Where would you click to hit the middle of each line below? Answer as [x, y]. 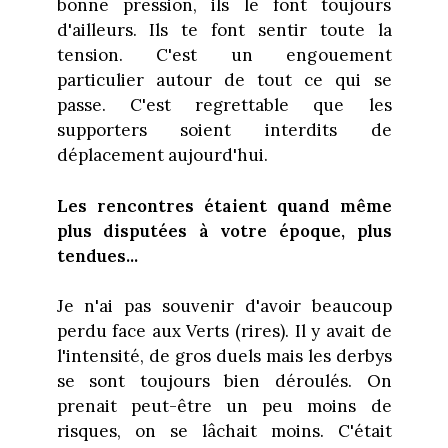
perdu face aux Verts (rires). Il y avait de [224, 331]
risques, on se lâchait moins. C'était [224, 431]
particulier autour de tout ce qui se [224, 80]
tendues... [97, 255]
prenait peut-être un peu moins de [224, 406]
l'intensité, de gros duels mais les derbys [224, 356]
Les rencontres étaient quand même [224, 205]
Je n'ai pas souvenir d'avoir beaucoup [224, 306]
